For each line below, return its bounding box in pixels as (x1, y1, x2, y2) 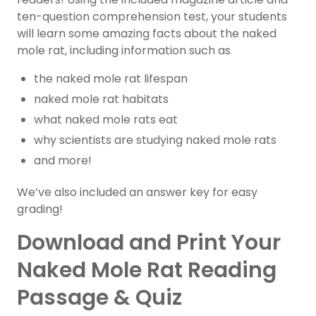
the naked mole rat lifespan (34, 71, 188, 87)
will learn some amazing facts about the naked (17, 25, 276, 42)
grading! (17, 201, 63, 218)
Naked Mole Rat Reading (17, 255, 276, 286)
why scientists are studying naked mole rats (34, 132, 276, 149)
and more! (34, 152, 92, 169)
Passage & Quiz (17, 283, 182, 313)
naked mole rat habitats (34, 91, 169, 108)
